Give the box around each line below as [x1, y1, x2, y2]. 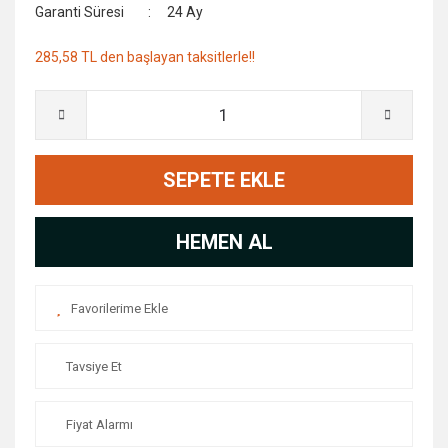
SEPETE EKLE [163, 168, 285, 192]
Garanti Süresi [35, 4, 124, 20]
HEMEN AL [175, 230, 273, 254]
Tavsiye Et [66, 358, 122, 374]
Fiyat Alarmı [66, 416, 133, 432]
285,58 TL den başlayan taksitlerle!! [35, 49, 255, 65]
